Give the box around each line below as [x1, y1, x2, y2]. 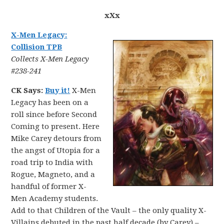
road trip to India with [11, 158, 93, 167]
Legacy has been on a [11, 98, 89, 107]
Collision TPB [11, 42, 62, 51]
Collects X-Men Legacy [11, 54, 89, 63]
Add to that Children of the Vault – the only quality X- [11, 206, 207, 215]
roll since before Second [11, 110, 97, 119]
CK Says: [11, 86, 45, 95]
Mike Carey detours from [11, 134, 102, 143]
